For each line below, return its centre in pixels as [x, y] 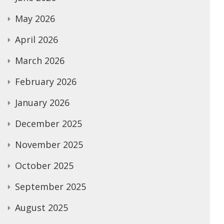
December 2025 [48, 123]
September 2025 [50, 186]
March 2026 [40, 60]
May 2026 [35, 18]
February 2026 [46, 81]
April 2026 [36, 39]
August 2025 [41, 207]
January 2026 [42, 102]
